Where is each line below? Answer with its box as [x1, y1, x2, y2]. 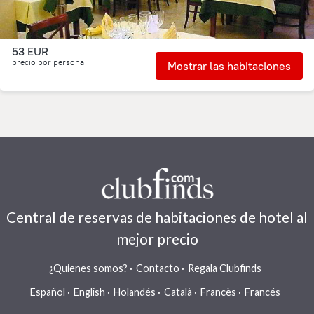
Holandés [114, 286, 156, 298]
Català [164, 286, 192, 298]
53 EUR [12, 44, 48, 58]
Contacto [136, 262, 179, 274]
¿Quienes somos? [49, 262, 128, 274]
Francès [200, 286, 236, 298]
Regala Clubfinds [188, 262, 261, 274]
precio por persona [12, 57, 84, 67]
